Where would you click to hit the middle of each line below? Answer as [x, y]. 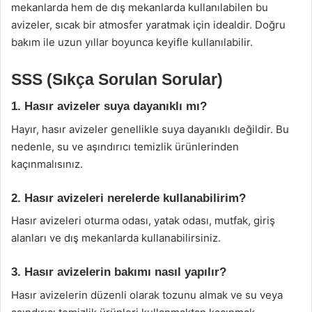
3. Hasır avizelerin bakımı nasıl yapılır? [119, 272]
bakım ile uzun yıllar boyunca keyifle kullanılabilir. [132, 42]
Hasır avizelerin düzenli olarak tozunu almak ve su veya [147, 295]
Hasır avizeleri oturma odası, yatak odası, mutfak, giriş [143, 220]
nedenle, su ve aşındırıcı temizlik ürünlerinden [125, 146]
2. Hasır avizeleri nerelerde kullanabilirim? [128, 198]
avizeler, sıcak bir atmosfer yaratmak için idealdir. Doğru [148, 24]
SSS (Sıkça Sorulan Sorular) [117, 79]
